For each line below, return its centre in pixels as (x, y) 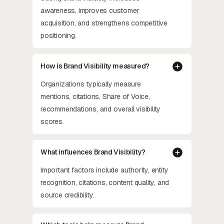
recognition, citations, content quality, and (105, 182)
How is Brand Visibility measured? (95, 66)
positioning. (58, 35)
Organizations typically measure (91, 84)
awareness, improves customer (90, 10)
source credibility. (67, 195)
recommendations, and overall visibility (101, 109)
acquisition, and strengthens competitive (104, 23)
